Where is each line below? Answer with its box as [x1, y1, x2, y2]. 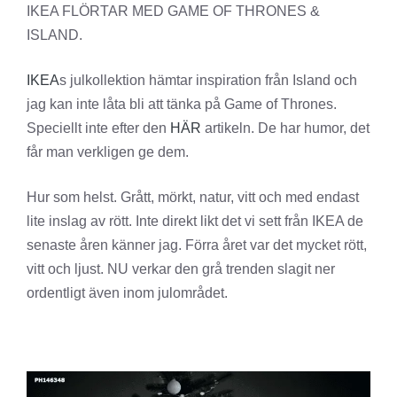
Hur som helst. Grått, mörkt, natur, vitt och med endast [27, 189, 359, 205]
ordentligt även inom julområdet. [27, 284, 228, 300]
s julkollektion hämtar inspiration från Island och [59, 72, 357, 88]
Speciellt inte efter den [27, 120, 170, 136]
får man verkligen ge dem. [27, 144, 189, 160]
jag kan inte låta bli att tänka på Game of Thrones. [27, 96, 337, 112]
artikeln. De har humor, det [201, 120, 370, 136]
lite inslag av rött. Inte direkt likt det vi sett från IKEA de [27, 213, 363, 229]
